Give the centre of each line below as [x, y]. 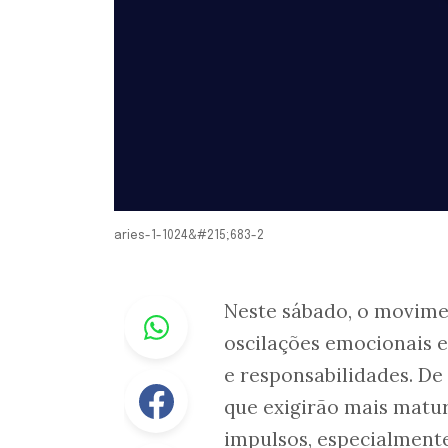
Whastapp [226, 307]
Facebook [224, 381]
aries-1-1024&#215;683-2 [189, 236]
